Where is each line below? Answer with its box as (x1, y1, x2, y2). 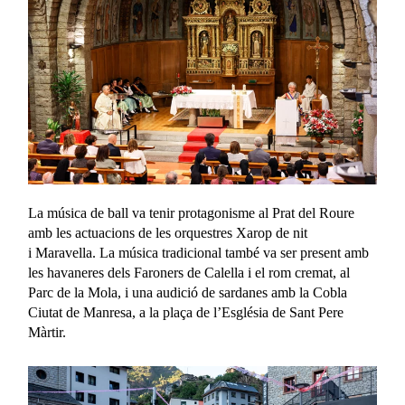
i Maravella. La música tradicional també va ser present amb (28, 245, 370, 261)
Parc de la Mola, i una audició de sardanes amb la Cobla (28, 285, 348, 301)
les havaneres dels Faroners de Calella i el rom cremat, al (28, 265, 351, 281)
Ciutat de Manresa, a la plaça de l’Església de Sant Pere (28, 305, 344, 321)
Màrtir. (28, 325, 67, 341)
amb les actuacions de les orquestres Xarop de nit (28, 225, 308, 241)
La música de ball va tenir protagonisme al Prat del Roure (28, 205, 355, 221)
